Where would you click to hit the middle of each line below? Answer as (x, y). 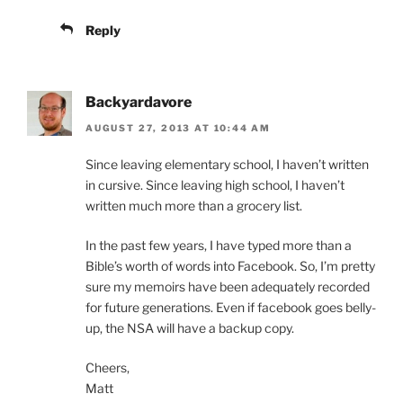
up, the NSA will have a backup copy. (190, 327)
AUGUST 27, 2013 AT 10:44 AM (179, 127)
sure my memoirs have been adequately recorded (228, 286)
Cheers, (107, 367)
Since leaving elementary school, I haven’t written (227, 164)
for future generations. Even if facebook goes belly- (231, 307)
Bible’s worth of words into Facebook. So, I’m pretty (230, 265)
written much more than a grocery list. (194, 205)
